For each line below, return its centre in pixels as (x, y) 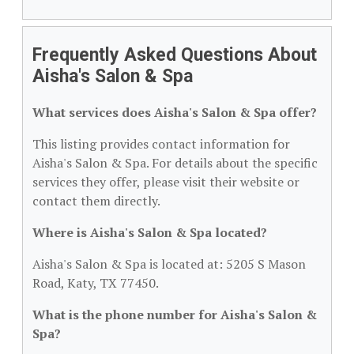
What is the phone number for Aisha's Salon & (175, 314)
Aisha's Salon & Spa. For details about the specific (175, 163)
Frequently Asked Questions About (175, 55)
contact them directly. (96, 201)
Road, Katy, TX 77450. (96, 283)
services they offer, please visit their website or (166, 182)
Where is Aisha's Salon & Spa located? (150, 232)
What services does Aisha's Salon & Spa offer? (175, 112)
